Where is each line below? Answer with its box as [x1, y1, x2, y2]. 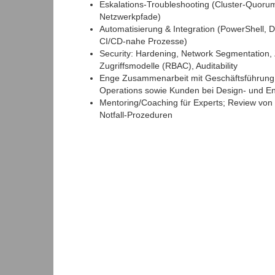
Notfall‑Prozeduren [99, 110, 172, 120]
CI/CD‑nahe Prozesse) [99, 36, 187, 47]
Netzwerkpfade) [99, 12, 161, 22]
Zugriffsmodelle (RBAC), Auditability [99, 61, 238, 71]
